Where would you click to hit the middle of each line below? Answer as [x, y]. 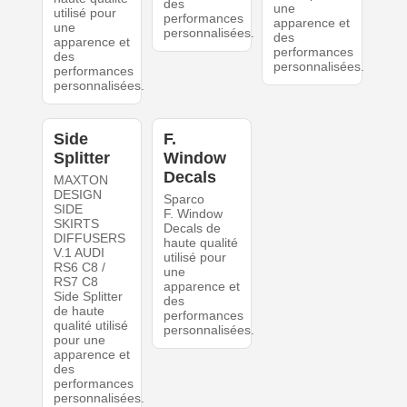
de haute [79, 311]
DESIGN [77, 195]
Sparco [184, 199]
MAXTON [80, 180]
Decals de [192, 228]
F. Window [193, 214]
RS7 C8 [75, 282]
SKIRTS [76, 224]
